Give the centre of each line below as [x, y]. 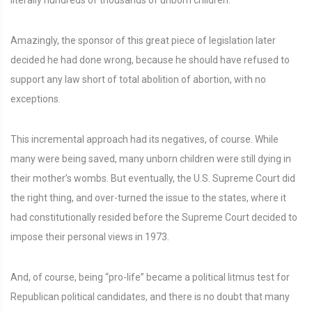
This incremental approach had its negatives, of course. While [145, 139]
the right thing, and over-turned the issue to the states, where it [148, 198]
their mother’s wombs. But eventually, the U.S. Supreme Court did [153, 178]
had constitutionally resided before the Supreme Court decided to [154, 217]
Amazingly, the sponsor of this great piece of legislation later [143, 40]
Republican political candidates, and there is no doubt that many [150, 297]
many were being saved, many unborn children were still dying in [151, 159]
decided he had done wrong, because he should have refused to [150, 60]
